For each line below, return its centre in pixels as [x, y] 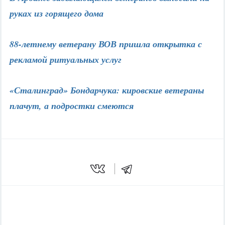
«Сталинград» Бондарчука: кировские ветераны [107, 90]
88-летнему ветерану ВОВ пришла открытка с [106, 44]
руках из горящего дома [57, 13]
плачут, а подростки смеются [72, 106]
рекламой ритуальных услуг [66, 60]
